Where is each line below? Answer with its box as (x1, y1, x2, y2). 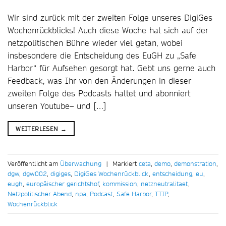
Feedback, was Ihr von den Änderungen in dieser (8, 75, 191, 86)
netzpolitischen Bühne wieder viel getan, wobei (8, 37, 183, 48)
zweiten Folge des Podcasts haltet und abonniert (8, 88, 190, 99)
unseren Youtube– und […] (8, 100, 106, 111)
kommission (102, 179, 137, 188)
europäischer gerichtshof (26, 179, 99, 188)
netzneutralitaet (141, 179, 188, 188)
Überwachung (60, 158, 101, 168)
